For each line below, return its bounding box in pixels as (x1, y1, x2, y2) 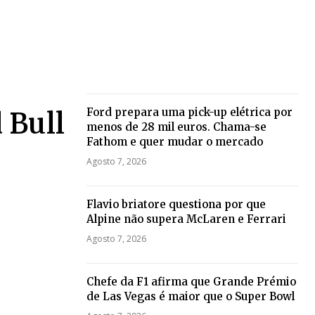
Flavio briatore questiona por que (86, 198, 266, 212)
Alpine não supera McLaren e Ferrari (86, 212, 286, 226)
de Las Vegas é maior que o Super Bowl (86, 290, 295, 304)
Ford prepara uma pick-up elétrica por (86, 105, 292, 120)
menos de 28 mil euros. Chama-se (86, 120, 266, 134)
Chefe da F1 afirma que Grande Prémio (86, 275, 296, 289)
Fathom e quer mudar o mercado (86, 135, 263, 149)
